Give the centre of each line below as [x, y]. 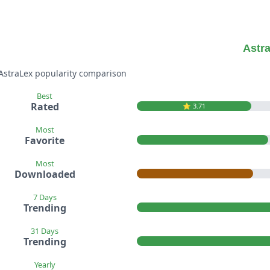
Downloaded [45, 174]
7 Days [45, 197]
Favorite [45, 141]
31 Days [45, 231]
